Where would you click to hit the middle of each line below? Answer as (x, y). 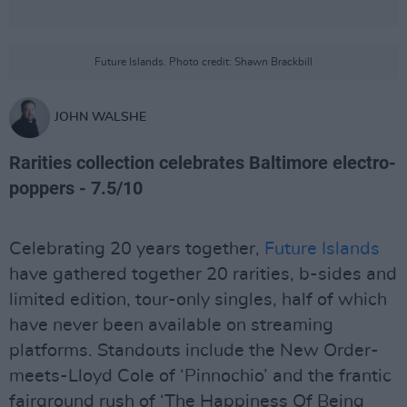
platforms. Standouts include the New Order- (194, 351)
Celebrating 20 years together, (134, 249)
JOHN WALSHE (100, 117)
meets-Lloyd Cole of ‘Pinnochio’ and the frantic (200, 376)
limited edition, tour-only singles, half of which (198, 300)
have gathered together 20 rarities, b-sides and (203, 274)
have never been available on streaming (171, 325)
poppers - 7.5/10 (76, 188)
